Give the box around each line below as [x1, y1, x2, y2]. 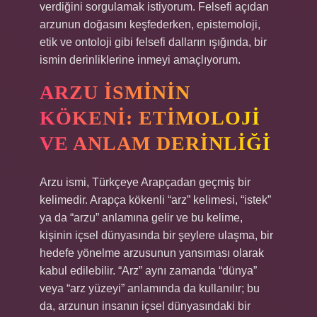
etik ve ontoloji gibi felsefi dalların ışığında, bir [40, 36, 267, 48]
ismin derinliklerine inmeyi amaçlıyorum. [40, 54, 241, 66]
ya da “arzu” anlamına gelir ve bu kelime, [40, 212, 243, 224]
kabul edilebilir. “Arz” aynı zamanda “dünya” [40, 265, 257, 277]
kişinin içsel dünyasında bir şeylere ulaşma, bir [40, 229, 273, 241]
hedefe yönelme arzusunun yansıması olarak [40, 247, 264, 259]
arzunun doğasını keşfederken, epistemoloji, [40, 18, 260, 30]
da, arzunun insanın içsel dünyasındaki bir [40, 300, 250, 312]
